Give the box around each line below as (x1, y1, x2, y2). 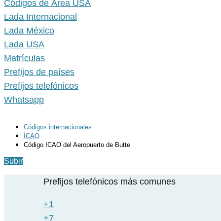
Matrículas (4, 53, 45, 64)
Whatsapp (4, 95, 44, 105)
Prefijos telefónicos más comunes (43, 177, 176, 187)
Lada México (4, 26, 54, 36)
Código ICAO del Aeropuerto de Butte (24, 141, 130, 149)
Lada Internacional (4, 12, 77, 22)
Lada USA (4, 39, 44, 50)
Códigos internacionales (24, 123, 92, 131)
